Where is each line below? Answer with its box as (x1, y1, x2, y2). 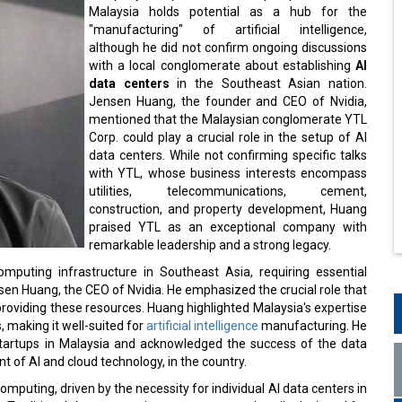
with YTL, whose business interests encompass (89, 162, 367, 177)
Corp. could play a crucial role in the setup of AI (89, 127, 367, 141)
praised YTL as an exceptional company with (89, 216, 367, 231)
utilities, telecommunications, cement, (89, 180, 367, 195)
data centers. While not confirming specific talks (89, 144, 367, 159)
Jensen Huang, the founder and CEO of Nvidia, (89, 91, 367, 105)
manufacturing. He (258, 315, 367, 329)
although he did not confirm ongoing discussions (89, 37, 367, 51)
